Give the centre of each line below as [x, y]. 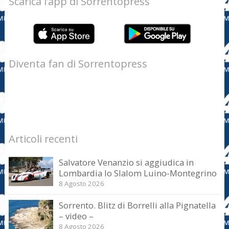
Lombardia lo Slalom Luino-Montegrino [138, 173]
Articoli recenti [43, 139]
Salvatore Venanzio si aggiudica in [127, 162]
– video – [76, 216]
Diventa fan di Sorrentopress [78, 64]
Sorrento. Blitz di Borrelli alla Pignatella [138, 205]
